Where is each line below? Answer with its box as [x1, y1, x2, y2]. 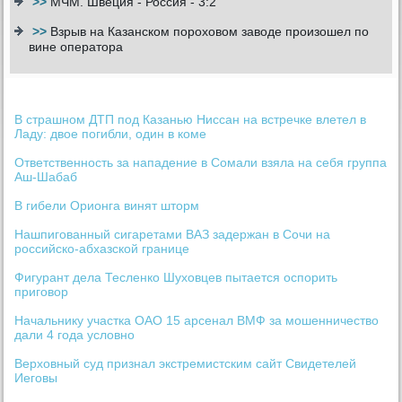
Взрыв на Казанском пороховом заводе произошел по [50, 24, 370, 39]
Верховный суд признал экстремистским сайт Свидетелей [14, 356, 357, 371]
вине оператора [29, 39, 124, 55]
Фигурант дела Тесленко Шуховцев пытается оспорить [14, 270, 338, 285]
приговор [14, 284, 69, 300]
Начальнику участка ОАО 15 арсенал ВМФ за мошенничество [14, 313, 380, 328]
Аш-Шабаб [14, 170, 78, 185]
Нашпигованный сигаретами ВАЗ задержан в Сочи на [14, 227, 331, 242]
